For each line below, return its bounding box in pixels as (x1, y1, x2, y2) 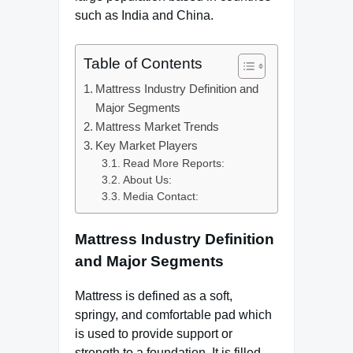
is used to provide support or (75, 327, 232, 341)
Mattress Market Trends (95, 120, 220, 133)
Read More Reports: (122, 158, 225, 169)
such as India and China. (75, 9, 214, 22)
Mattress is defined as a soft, (75, 289, 232, 303)
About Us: (122, 174, 172, 186)
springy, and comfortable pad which (75, 308, 272, 322)
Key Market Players (95, 139, 199, 152)
